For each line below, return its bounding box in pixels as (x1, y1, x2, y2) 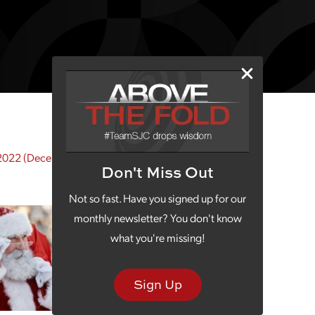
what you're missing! (110, 230, 205, 245)
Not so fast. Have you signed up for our (69, 191, 246, 206)
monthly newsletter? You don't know (73, 210, 242, 226)
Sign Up (133, 276, 182, 294)
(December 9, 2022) (21, 150, 118, 165)
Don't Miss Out (101, 162, 214, 184)
